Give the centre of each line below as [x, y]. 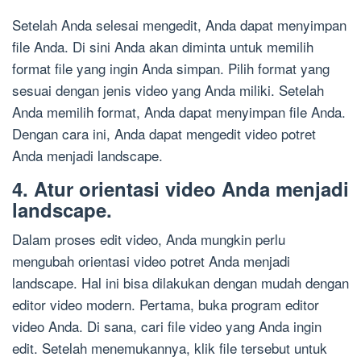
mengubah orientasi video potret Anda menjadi [151, 261]
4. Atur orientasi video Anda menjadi [180, 189]
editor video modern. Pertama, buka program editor [166, 305]
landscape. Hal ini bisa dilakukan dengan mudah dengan [180, 283]
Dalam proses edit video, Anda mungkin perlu [149, 239]
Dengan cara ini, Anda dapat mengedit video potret [164, 134]
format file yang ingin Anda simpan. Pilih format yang [171, 68]
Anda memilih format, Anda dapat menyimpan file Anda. [179, 112]
